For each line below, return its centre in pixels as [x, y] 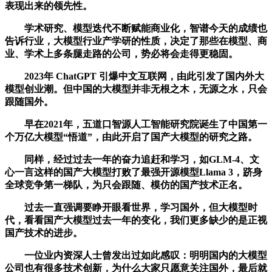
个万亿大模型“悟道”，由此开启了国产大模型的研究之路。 [131, 137]
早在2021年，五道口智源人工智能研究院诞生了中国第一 [136, 124]
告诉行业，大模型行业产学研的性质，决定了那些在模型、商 [136, 41]
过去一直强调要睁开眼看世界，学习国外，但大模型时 [131, 207]
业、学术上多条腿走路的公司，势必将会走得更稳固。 [121, 53]
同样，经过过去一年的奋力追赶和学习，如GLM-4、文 [132, 159]
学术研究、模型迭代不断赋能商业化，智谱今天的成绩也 [136, 28]
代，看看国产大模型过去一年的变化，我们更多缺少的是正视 [136, 220]
